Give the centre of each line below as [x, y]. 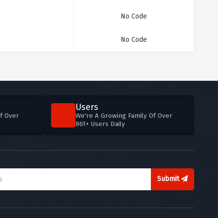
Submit [169, 179]
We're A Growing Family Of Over [124, 116]
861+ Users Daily [100, 124]
